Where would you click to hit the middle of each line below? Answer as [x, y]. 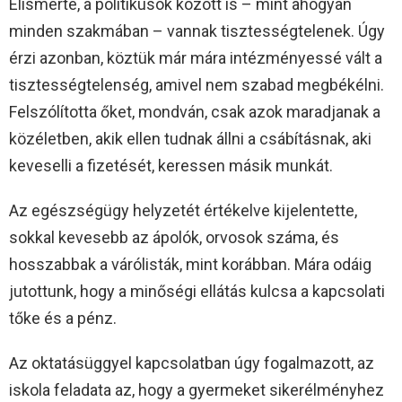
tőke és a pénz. [63, 319]
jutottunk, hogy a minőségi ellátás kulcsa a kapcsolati [197, 292]
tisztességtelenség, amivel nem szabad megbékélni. [197, 85]
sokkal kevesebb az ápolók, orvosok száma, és [174, 238]
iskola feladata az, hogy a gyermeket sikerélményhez [197, 390]
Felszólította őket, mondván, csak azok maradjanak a [195, 112]
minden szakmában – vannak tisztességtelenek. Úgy [197, 31]
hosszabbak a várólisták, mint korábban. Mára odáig [190, 265]
